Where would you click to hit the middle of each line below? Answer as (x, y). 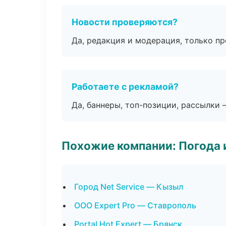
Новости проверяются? (125, 22)
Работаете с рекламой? (125, 87)
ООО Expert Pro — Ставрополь (135, 205)
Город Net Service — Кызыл (129, 187)
